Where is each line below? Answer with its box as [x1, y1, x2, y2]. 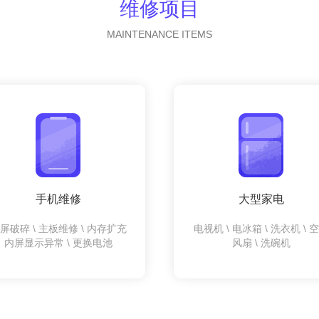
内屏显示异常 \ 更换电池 [4, 236, 113, 249]
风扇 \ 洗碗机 [231, 236, 291, 249]
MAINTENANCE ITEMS [107, 28, 212, 40]
